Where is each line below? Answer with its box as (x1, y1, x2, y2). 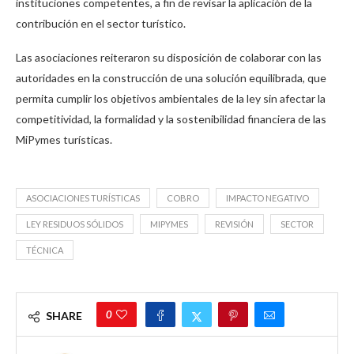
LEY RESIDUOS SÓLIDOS (26, 218, 123, 229)
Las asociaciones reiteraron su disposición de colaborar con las (16, 50, 322, 64)
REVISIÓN (215, 218, 254, 229)
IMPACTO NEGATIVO (226, 192, 309, 203)
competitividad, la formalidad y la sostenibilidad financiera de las (16, 111, 326, 126)
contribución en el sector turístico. (16, 16, 186, 30)
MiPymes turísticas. (16, 132, 112, 146)
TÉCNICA (26, 244, 63, 255)
